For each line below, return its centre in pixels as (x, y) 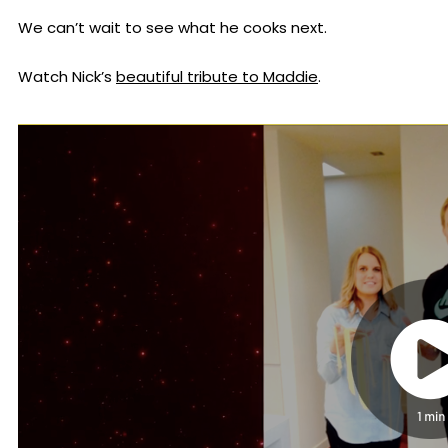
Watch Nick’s (67, 77)
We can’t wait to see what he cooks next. (172, 28)
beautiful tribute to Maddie (217, 77)
